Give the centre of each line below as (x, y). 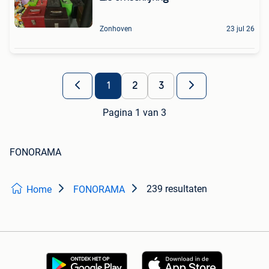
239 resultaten (177, 189)
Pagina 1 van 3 (134, 113)
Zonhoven (116, 29)
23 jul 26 (240, 29)
